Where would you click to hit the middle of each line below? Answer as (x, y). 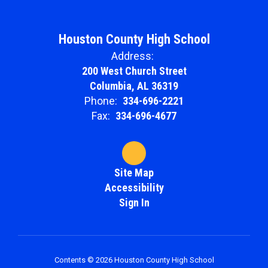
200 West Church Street (134, 71)
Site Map (134, 172)
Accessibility (134, 187)
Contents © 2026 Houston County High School (134, 260)
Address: (133, 56)
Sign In (134, 202)
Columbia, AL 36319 (134, 86)
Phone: (101, 100)
